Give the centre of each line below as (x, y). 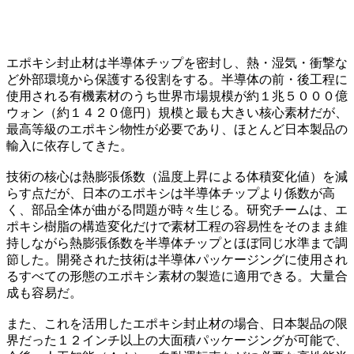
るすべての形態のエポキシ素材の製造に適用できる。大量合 (177, 276)
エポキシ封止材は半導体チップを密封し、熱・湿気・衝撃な (177, 62)
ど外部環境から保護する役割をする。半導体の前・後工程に (177, 79)
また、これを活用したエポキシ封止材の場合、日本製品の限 (177, 323)
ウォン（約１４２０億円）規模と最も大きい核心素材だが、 (177, 112)
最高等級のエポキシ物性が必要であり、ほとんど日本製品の (177, 129)
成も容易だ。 (44, 292)
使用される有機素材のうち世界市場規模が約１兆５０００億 (177, 96)
